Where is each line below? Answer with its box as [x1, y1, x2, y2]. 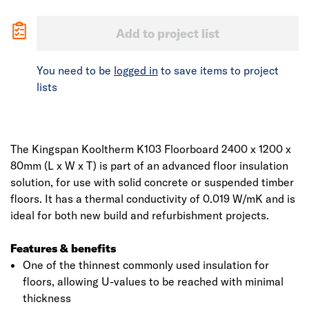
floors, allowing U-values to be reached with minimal [22, 275, 283, 288]
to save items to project [158, 63, 279, 77]
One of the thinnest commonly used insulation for [22, 258, 269, 272]
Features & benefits [10, 241, 116, 255]
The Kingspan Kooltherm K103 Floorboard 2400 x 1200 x [10, 142, 291, 156]
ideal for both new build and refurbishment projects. [10, 208, 269, 222]
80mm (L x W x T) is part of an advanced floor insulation [10, 159, 288, 172]
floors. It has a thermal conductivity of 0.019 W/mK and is [10, 192, 295, 206]
